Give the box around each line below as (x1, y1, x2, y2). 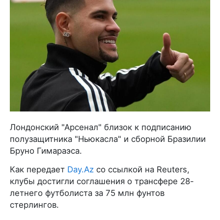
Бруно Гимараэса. (10, 145, 82, 156)
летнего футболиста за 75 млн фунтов (10, 188, 165, 198)
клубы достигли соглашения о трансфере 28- (10, 176, 194, 186)
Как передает (10, 164, 67, 174)
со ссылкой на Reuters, (94, 164, 190, 174)
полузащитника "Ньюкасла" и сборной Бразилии (10, 134, 206, 144)
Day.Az (67, 164, 94, 174)
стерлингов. (10, 199, 59, 210)
